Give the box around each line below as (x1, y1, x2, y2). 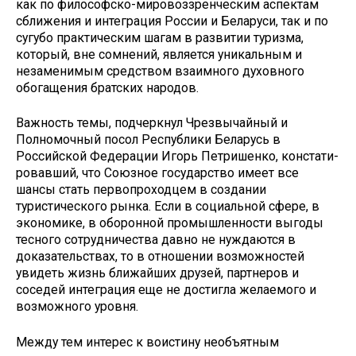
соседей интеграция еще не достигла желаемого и (16, 282, 316, 298)
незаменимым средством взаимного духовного (16, 63, 304, 79)
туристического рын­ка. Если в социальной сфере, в (16, 199, 319, 215)
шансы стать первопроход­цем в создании (16, 182, 266, 198)
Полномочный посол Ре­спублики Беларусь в (16, 132, 281, 148)
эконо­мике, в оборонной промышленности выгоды (16, 215, 323, 231)
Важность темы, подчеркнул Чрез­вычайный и (16, 115, 288, 131)
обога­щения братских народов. (16, 79, 199, 95)
